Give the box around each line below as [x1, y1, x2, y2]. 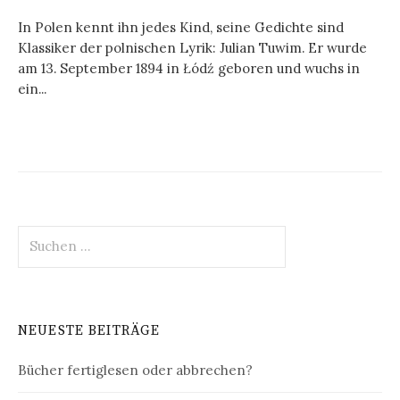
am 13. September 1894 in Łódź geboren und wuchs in [18, 59, 360, 77]
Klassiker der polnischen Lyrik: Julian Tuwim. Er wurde [18, 38, 367, 56]
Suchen [17, 225, 64, 243]
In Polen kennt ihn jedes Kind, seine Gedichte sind [18, 18, 344, 36]
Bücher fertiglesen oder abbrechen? [18, 362, 253, 379]
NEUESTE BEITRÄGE [18, 322, 161, 340]
